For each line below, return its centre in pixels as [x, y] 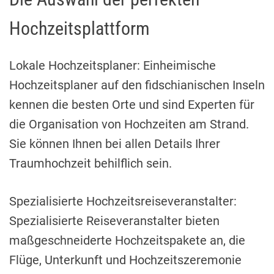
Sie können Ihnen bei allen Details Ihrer [115, 144]
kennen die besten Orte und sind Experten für [132, 105]
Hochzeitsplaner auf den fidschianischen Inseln [137, 85]
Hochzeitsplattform [80, 29]
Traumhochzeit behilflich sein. [91, 164]
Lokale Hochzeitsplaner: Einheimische [113, 66]
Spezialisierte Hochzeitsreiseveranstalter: [123, 202]
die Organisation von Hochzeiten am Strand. [129, 124]
